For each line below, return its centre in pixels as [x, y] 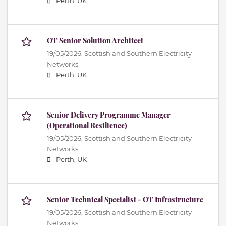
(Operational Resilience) [87, 126]
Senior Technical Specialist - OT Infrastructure [125, 200]
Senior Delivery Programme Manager [109, 115]
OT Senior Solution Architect [95, 41]
